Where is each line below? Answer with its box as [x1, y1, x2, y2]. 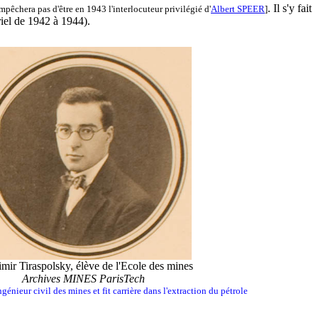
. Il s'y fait [268, 2, 312, 15]
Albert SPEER [211, 4, 265, 15]
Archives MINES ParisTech [22, 273, 145, 285]
